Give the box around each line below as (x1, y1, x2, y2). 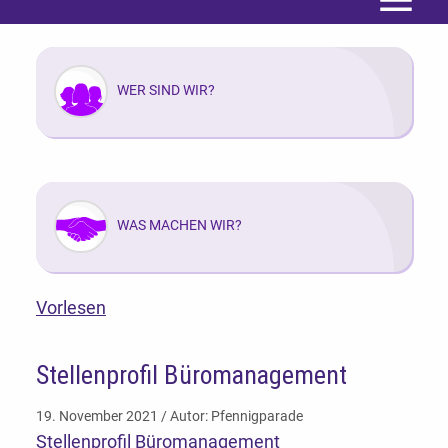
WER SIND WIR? (116, 82, 215, 99)
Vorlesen (36, 297, 106, 319)
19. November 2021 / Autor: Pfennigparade (36, 407, 303, 425)
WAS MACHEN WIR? (116, 217, 242, 234)
